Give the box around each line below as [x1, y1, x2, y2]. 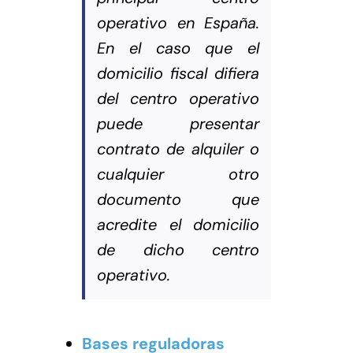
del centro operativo [96, 87, 260, 109]
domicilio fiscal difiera [96, 62, 260, 84]
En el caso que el [96, 37, 260, 58]
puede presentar [96, 113, 260, 134]
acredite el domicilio [96, 214, 260, 235]
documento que [96, 188, 260, 210]
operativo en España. [96, 12, 260, 33]
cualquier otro [96, 163, 260, 184]
